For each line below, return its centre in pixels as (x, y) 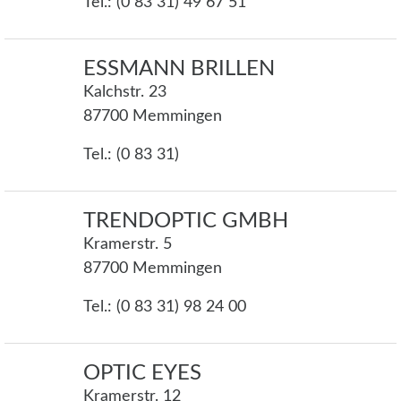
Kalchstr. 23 (125, 93)
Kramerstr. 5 (128, 245)
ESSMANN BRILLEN (179, 69)
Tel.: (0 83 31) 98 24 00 (165, 307)
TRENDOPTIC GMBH (186, 222)
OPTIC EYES (142, 374)
